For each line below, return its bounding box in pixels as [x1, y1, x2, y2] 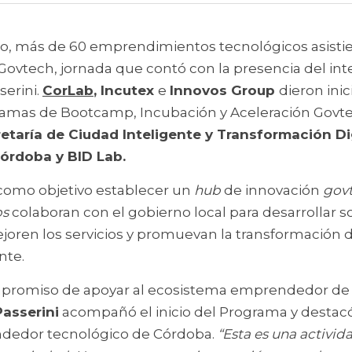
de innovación [221, 182, 323, 198]
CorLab [42, 82, 93, 98]
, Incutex [93, 82, 158, 98]
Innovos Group [170, 82, 279, 98]
